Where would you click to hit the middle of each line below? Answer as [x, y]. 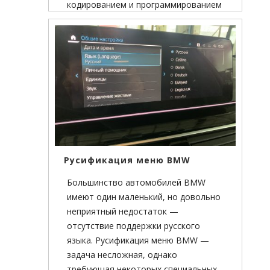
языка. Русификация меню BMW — [138, 240]
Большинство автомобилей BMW [136, 183]
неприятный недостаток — [123, 212]
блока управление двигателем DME [140, 19]
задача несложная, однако [122, 255]
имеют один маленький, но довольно [144, 197]
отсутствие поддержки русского [133, 226]
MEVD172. [87, 34]
